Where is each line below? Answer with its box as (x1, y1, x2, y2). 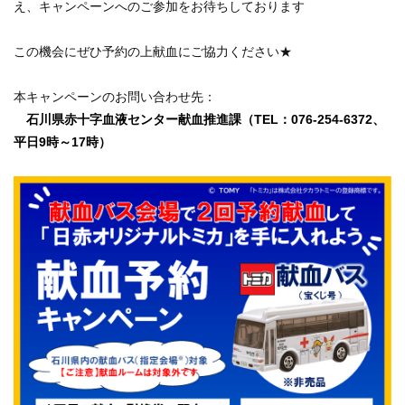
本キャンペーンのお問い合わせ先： (14, 89, 216, 105)
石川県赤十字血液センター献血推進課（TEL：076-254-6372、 (14, 112, 385, 127)
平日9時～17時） (14, 135, 111, 150)
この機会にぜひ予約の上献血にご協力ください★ (14, 44, 292, 60)
